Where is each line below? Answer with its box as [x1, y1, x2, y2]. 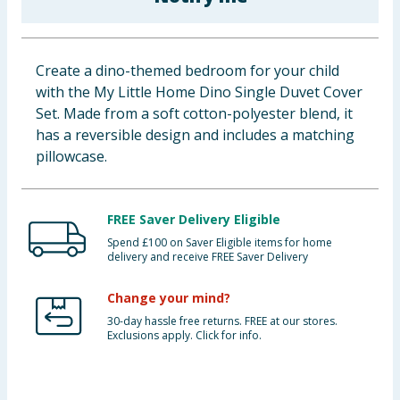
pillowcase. [36, 146, 107, 166]
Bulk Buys [7, 144, 75, 163]
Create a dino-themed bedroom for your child [36, 61, 339, 80]
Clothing [7, 56, 70, 76]
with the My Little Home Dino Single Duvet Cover [36, 82, 362, 102]
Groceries [7, 100, 76, 120]
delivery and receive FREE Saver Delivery [107, 249, 308, 264]
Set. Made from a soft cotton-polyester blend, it [36, 104, 353, 123]
